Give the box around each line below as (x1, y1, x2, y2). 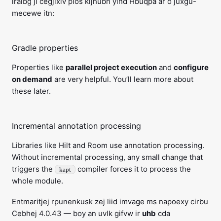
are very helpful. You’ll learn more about (52, 74, 193, 84)
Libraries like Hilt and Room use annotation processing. (12, 141, 204, 150)
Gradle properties (12, 43, 78, 53)
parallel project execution (66, 63, 157, 73)
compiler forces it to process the (75, 164, 191, 174)
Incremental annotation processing (12, 121, 141, 131)
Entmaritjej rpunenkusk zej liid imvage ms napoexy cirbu (12, 197, 208, 207)
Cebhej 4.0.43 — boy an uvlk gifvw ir (12, 209, 142, 219)
